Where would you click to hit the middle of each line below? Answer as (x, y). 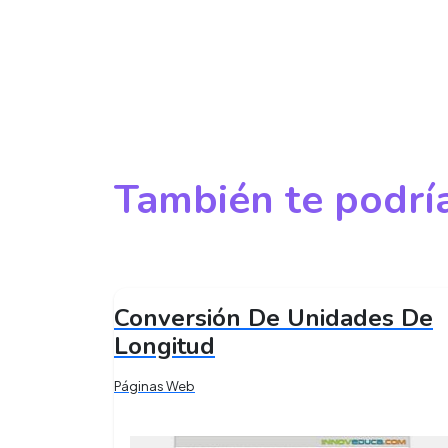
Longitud (164, 346)
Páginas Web (154, 386)
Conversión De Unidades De (273, 318)
